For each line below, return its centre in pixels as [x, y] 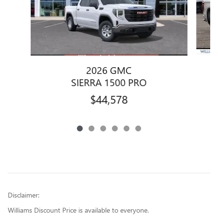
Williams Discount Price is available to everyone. [78, 210]
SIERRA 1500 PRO [109, 82]
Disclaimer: [24, 195]
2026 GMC [109, 70]
